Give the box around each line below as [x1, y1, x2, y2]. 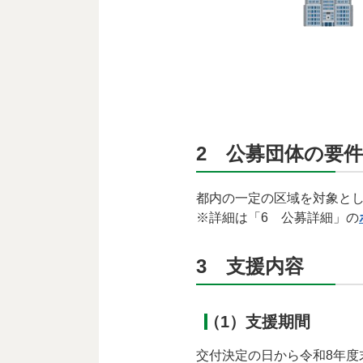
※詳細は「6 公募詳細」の [196, 211, 359, 224]
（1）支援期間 [204, 313, 310, 331]
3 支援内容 [196, 255, 304, 277]
